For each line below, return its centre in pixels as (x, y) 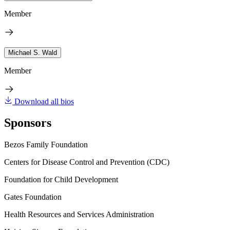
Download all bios (44, 101)
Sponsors (28, 123)
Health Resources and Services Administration (79, 215)
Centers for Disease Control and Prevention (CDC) (87, 162)
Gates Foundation (33, 197)
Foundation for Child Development (61, 180)
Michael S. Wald (33, 52)
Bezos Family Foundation (46, 145)
